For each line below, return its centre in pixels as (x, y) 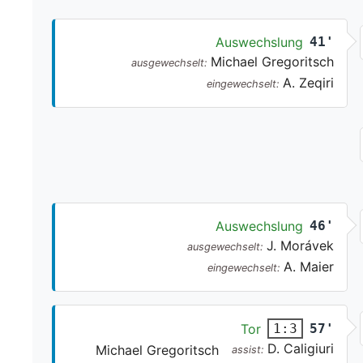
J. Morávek (301, 246)
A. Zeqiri (309, 83)
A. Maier (309, 267)
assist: (250, 350)
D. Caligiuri (301, 349)
